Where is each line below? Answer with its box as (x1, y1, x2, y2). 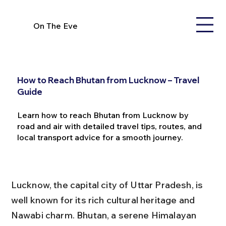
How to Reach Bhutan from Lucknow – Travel (17, 74, 199, 85)
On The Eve (33, 20, 78, 31)
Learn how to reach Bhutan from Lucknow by (17, 109, 189, 120)
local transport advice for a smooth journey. (17, 132, 183, 142)
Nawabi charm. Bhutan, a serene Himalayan (11, 209, 199, 221)
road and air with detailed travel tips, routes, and (17, 121, 202, 131)
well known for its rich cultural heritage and (11, 194, 197, 206)
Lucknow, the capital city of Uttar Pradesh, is (11, 179, 205, 191)
